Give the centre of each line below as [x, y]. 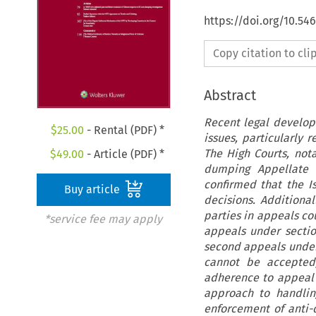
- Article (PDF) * [124, 154]
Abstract [230, 95]
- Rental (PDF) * [124, 130]
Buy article [94, 190]
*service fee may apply [103, 219]
